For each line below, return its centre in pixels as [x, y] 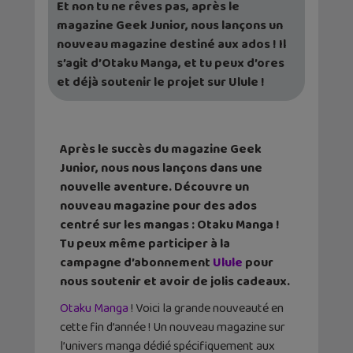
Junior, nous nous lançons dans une [161, 168]
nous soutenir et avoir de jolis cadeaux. [175, 281]
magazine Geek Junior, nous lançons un [170, 25]
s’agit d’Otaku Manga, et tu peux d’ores [171, 63]
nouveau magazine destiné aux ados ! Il [171, 44]
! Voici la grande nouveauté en [206, 308]
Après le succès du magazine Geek [161, 149]
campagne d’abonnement [136, 262]
